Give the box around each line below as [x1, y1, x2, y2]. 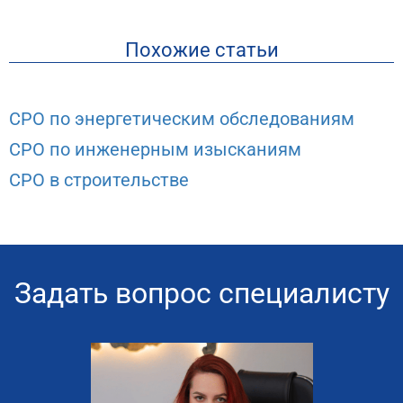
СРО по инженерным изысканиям [9, 138, 301, 160]
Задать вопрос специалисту [13, 275, 390, 310]
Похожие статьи [124, 38, 279, 61]
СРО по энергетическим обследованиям [9, 107, 354, 130]
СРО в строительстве [9, 168, 189, 191]
